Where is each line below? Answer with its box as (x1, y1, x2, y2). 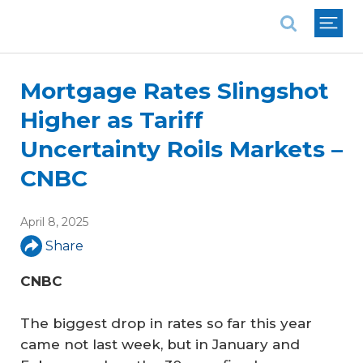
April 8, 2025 (20, 215, 88, 229)
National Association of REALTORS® (19, 4, 250, 19)
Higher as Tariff (20, 106, 203, 134)
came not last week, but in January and (20, 335, 300, 352)
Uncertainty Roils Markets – (20, 135, 343, 163)
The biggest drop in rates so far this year (20, 314, 312, 331)
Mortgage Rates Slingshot (20, 77, 329, 105)
